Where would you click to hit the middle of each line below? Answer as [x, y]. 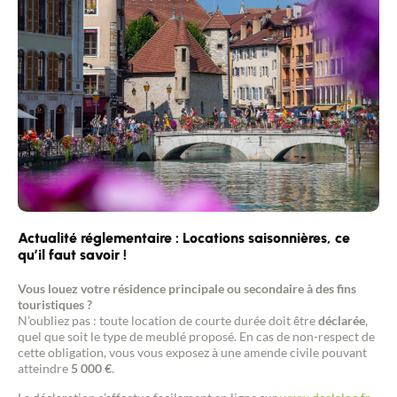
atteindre [44, 369]
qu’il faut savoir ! [72, 255]
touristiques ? [55, 305]
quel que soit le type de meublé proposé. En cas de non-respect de [196, 337]
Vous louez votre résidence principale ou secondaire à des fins [187, 289]
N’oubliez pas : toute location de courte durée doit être [168, 321]
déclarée [342, 321]
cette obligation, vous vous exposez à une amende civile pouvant [192, 353]
